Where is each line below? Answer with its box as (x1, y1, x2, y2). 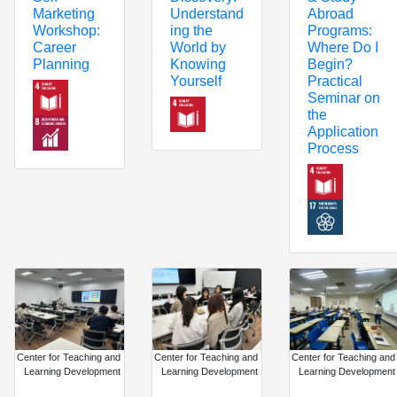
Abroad (307, 5, 354, 21)
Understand (169, 5, 244, 21)
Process (307, 140, 359, 156)
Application (307, 123, 378, 139)
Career (33, 40, 76, 55)
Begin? (307, 56, 353, 72)
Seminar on (307, 90, 380, 105)
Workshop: (33, 23, 100, 38)
